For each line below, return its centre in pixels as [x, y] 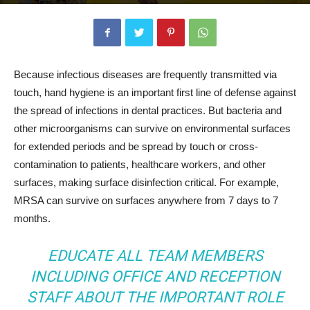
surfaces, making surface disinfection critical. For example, [146, 182]
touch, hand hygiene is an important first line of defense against [155, 92]
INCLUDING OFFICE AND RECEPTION [155, 276]
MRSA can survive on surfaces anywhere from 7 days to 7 [146, 200]
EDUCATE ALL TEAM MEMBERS [155, 256]
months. [32, 218]
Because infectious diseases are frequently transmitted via [145, 74]
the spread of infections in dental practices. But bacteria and [148, 110]
